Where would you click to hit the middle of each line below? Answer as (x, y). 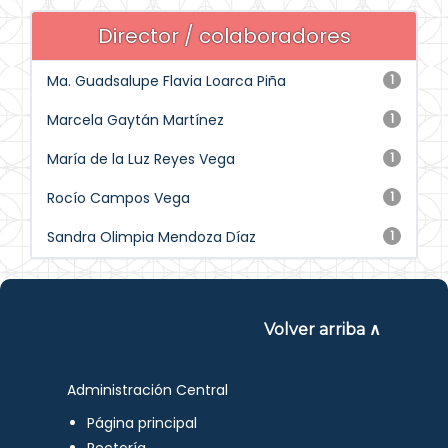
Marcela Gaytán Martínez (135, 120)
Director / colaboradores (224, 36)
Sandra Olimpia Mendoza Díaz (151, 237)
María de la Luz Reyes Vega (141, 159)
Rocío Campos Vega (118, 198)
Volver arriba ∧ (322, 329)
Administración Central (148, 390)
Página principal (142, 423)
